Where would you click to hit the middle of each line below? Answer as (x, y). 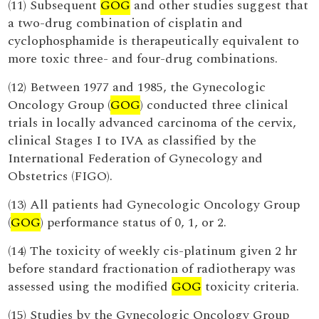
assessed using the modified (90, 287)
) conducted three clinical (215, 105)
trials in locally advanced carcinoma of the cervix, (152, 123)
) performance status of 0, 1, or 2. (134, 223)
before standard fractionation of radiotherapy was (152, 269)
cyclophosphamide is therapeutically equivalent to (154, 41)
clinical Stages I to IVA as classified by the (132, 141)
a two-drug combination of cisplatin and (126, 23)
